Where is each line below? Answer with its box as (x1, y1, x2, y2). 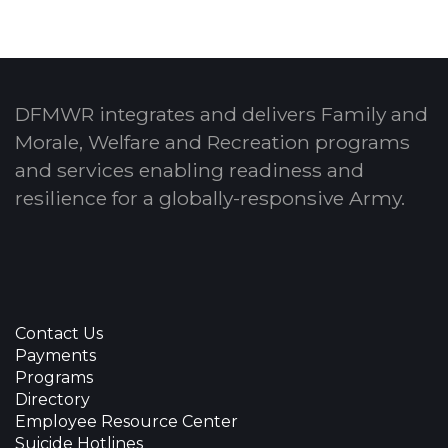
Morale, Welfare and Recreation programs (15, 129, 410, 154)
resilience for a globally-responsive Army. (15, 185, 405, 210)
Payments (15, 345, 96, 365)
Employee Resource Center (15, 411, 238, 431)
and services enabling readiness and (15, 157, 364, 182)
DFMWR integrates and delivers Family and (15, 101, 428, 126)
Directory (15, 389, 90, 409)
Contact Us (15, 323, 103, 343)
